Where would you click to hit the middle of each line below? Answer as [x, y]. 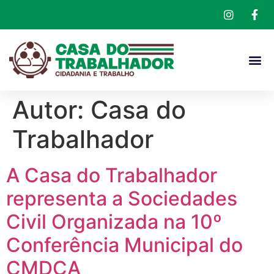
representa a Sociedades [122, 198]
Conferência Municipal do [124, 245]
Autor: [51, 109]
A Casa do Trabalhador [112, 175]
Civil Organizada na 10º [114, 221]
